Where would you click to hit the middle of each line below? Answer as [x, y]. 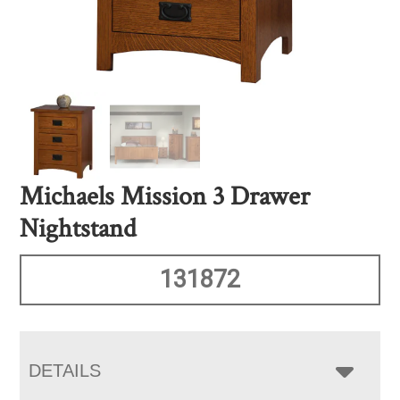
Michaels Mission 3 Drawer [165, 197]
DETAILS [65, 371]
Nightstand [79, 229]
